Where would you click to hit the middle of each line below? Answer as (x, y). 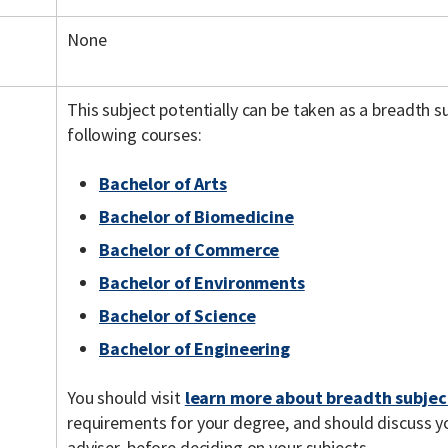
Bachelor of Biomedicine (196, 216)
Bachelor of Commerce (189, 249)
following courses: (134, 134)
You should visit (126, 397)
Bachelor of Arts (163, 183)
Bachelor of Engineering (194, 348)
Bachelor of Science (177, 315)
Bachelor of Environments (202, 282)
